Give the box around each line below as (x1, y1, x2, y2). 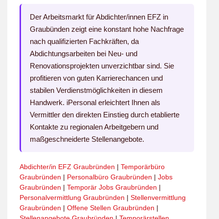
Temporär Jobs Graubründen (67, 183, 157, 192)
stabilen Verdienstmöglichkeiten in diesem (30, 86, 163, 95)
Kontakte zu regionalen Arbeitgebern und (30, 123, 158, 131)
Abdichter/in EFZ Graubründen (20, 163, 115, 171)
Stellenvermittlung (131, 194, 186, 202)
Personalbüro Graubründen (67, 173, 152, 181)
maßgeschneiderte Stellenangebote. (30, 135, 144, 144)
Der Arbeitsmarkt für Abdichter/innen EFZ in (30, 13, 168, 22)
